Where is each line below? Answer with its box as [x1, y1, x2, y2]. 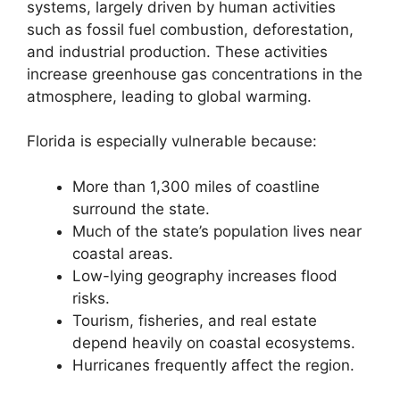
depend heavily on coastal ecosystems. [72, 333, 355, 352]
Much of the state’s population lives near [72, 221, 362, 240]
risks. [72, 288, 110, 307]
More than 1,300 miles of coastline [72, 177, 320, 196]
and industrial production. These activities [27, 42, 328, 61]
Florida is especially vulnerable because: [27, 132, 317, 151]
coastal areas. [72, 244, 173, 262]
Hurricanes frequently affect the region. [72, 355, 354, 374]
